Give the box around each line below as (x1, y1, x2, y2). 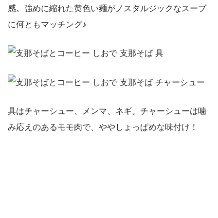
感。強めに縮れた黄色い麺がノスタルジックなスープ (8, 3, 206, 13)
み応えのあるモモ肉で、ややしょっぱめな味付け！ (8, 122, 198, 132)
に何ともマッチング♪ (8, 19, 87, 29)
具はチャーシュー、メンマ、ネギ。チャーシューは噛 (8, 106, 206, 116)
